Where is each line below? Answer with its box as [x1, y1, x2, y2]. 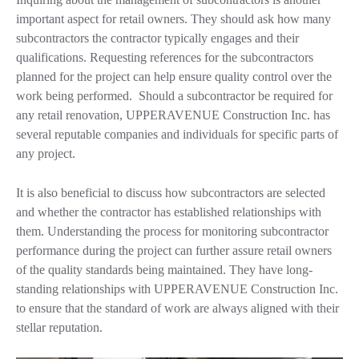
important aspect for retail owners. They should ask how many [16, 12, 331, 26]
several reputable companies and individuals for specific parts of [16, 127, 338, 142]
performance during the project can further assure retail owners [16, 244, 332, 258]
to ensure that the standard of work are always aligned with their [16, 301, 339, 316]
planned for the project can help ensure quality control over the [16, 70, 332, 84]
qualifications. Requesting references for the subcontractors [16, 50, 313, 65]
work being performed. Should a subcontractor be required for [16, 89, 333, 103]
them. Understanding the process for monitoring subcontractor [16, 224, 329, 239]
